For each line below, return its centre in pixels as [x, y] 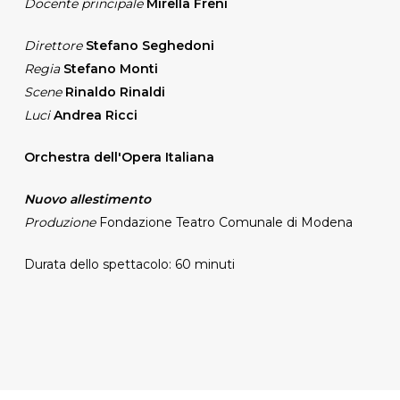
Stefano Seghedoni [150, 45]
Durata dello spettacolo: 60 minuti [129, 264]
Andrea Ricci [95, 115]
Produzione [59, 222]
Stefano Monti [108, 68]
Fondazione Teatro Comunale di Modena [224, 222]
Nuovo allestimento [87, 199]
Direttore [53, 45]
